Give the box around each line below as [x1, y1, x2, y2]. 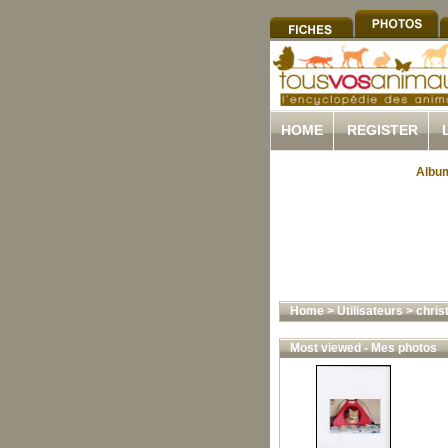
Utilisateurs [336, 304, 403, 318]
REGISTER [347, 122, 418, 138]
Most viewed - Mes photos [289, 341, 437, 355]
